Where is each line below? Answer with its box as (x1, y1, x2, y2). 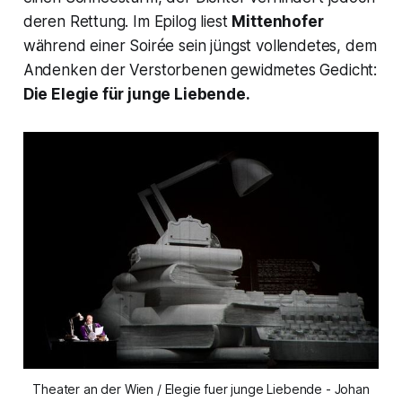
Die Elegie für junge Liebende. (22, 84, 250, 103)
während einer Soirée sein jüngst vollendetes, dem (22, 36, 377, 55)
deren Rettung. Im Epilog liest (22, 12, 232, 31)
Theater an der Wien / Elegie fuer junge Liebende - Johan (32, 381, 370, 398)
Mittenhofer (232, 12, 324, 31)
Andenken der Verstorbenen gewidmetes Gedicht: (22, 60, 378, 79)
